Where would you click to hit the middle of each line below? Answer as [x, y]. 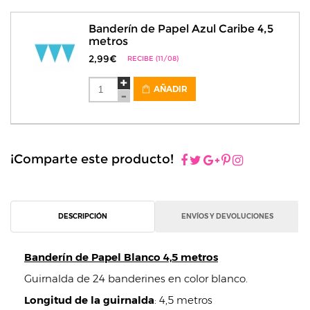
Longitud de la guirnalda [89, 300]
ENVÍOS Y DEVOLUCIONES [227, 216]
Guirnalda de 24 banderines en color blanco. [136, 279]
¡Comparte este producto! [92, 159]
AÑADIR [169, 89]
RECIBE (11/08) [153, 58]
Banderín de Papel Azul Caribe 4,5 [181, 29]
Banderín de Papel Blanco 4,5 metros [121, 257]
